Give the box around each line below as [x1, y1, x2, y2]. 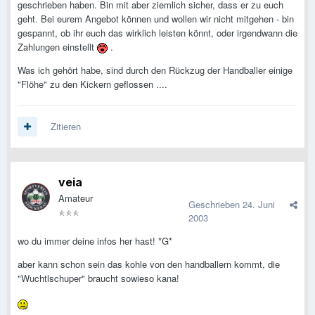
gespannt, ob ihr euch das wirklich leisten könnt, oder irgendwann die [18, 26, 297, 40]
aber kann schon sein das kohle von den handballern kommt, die [18, 257, 280, 271]
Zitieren [51, 120, 81, 134]
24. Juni [243, 198, 275, 212]
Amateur [58, 191, 93, 205]
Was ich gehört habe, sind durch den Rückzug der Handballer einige [18, 63, 292, 77]
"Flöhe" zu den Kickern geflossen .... [18, 77, 167, 91]
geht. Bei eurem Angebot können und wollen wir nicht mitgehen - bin [18, 12, 294, 26]
